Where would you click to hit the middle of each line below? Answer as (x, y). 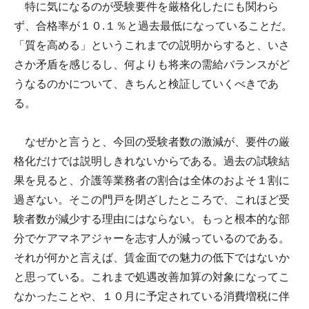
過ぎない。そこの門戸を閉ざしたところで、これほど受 (152, 199)
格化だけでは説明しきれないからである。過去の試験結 (152, 161)
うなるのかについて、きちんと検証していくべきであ (146, 83)
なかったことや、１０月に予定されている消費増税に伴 (152, 296)
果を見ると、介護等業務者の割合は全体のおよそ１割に (152, 180)
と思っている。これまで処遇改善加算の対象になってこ (152, 277)
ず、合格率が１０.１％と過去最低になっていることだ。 (153, 26)
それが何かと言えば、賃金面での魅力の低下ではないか (152, 257)
